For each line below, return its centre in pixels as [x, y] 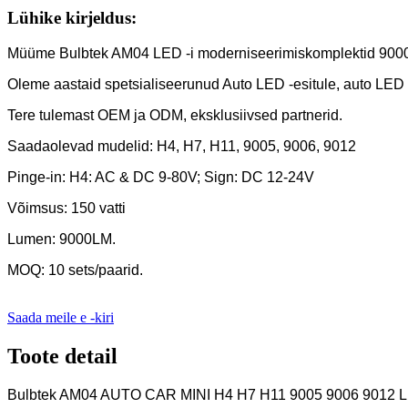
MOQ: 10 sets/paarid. [75, 270]
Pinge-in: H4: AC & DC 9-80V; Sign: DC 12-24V [161, 177]
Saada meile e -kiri [61, 317]
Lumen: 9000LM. [61, 239]
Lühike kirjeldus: [72, 18]
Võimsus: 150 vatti [66, 208]
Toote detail [62, 356]
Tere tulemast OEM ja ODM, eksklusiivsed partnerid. [175, 115]
